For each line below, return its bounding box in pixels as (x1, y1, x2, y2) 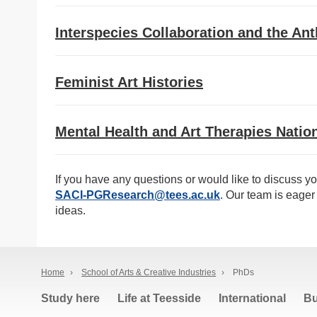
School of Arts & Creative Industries (81, 267, 217, 277)
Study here (41, 292, 100, 304)
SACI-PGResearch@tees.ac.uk (55, 189, 220, 201)
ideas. (55, 204, 86, 217)
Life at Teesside (117, 292, 202, 304)
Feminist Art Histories (55, 74, 203, 90)
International (219, 292, 287, 304)
